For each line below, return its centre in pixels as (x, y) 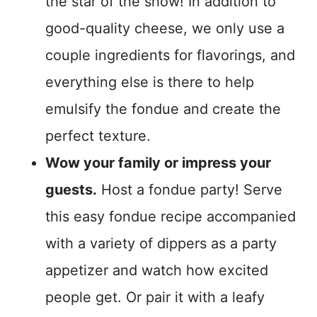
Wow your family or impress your (158, 163)
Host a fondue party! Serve (190, 190)
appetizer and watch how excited (157, 271)
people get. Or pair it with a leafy (155, 298)
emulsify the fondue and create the (163, 109)
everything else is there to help (150, 82)
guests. (71, 190)
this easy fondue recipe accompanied (171, 217)
